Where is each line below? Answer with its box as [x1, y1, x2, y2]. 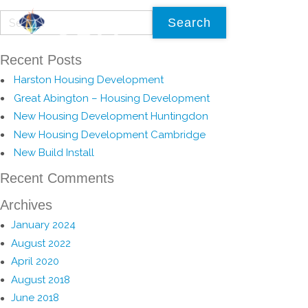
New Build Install [14, 146, 94, 159]
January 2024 [11, 219, 76, 232]
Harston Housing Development [14, 74, 164, 86]
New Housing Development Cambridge [14, 128, 206, 141]
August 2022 [11, 236, 71, 250]
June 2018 [11, 291, 59, 305]
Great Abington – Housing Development [14, 91, 210, 104]
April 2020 [11, 255, 59, 268]
